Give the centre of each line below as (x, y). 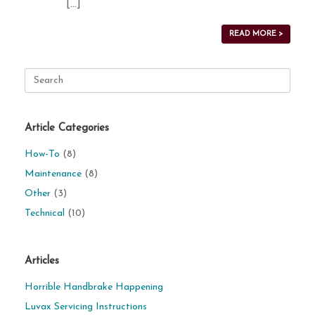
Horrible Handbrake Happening (94, 287)
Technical (45, 213)
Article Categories (67, 128)
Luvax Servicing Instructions (86, 307)
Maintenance (53, 174)
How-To (42, 154)
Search (39, 75)
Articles (42, 261)
